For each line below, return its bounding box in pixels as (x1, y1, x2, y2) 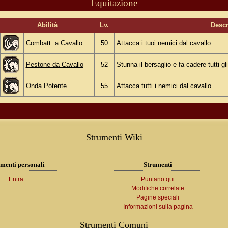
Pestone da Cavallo (25, 61, 83, 69)
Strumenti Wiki (85, 132, 142, 142)
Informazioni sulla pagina (123, 203, 193, 211)
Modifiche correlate (131, 184, 184, 192)
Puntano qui (141, 175, 175, 183)
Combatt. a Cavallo (25, 39, 82, 47)
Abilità (37, 21, 58, 30)
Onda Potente (25, 82, 67, 90)
